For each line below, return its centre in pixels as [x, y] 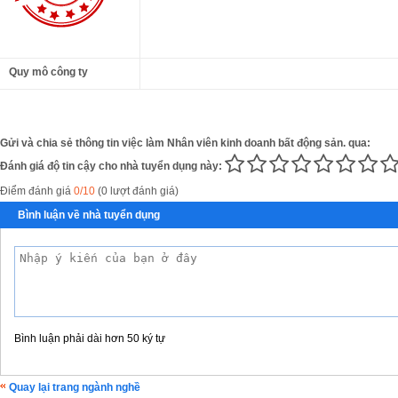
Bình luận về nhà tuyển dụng [89, 215]
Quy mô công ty [48, 72]
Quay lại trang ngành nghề [75, 387]
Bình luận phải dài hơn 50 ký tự [90, 338]
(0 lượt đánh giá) [137, 191]
